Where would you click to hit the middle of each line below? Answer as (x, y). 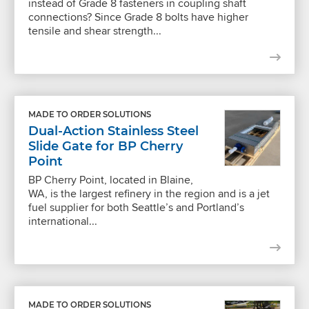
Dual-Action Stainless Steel (113, 131)
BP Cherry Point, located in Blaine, (111, 179)
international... (63, 221)
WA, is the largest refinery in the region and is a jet (149, 193)
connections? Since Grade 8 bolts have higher (138, 17)
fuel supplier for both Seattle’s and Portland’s (136, 207)
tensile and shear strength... (95, 30)
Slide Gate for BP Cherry (106, 146)
